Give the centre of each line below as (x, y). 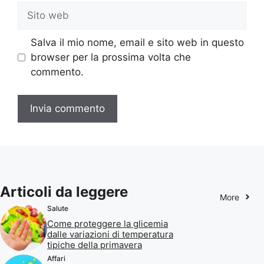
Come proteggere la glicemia (108, 223)
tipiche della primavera (95, 245)
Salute (58, 208)
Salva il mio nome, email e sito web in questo (137, 43)
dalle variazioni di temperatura (110, 234)
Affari (56, 258)
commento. (57, 72)
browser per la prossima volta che (110, 57)
